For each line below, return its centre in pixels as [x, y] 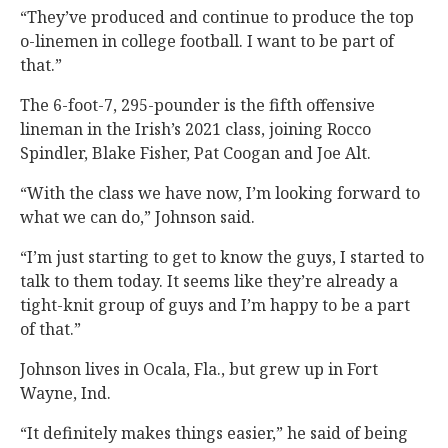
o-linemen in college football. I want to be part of [207, 41]
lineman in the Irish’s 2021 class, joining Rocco [195, 129]
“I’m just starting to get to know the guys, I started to [222, 257]
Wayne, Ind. [65, 393]
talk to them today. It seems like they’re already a [209, 281]
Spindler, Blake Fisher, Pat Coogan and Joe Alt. [195, 153]
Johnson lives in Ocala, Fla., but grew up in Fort [199, 369]
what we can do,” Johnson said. [137, 217]
